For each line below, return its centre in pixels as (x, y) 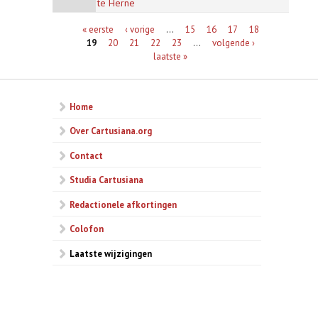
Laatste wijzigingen (111, 253)
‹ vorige (139, 29)
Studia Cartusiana (106, 180)
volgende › (233, 42)
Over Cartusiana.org (111, 131)
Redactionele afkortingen (123, 204)
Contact (86, 155)
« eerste (98, 29)
